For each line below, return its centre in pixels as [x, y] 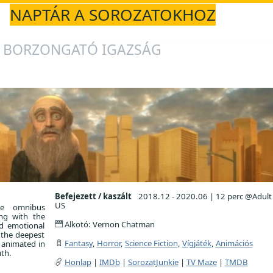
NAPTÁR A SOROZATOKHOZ [112, 15]
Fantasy [78, 243]
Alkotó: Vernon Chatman [108, 224]
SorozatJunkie [153, 262]
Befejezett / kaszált [93, 196]
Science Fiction [151, 243]
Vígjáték [197, 243]
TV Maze [201, 262]
